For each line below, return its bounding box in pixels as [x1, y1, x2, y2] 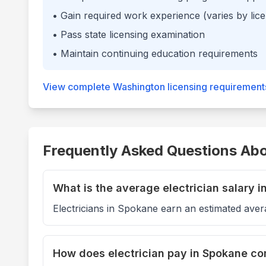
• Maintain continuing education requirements [52, 47, 258, 59]
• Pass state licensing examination [52, 28, 205, 40]
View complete [43, 81, 113, 93]
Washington [113, 81, 165, 93]
